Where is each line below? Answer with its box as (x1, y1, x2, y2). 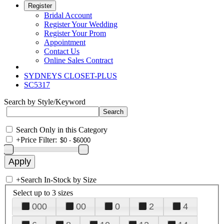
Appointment (44, 38, 85, 46)
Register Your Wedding (44, 20, 117, 28)
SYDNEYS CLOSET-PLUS (24, 71, 117, 80)
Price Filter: (20, 135, 57, 144)
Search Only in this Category (16, 125, 107, 134)
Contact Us (44, 47, 79, 55)
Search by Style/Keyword (4, 97, 85, 106)
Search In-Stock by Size (20, 175, 96, 184)
